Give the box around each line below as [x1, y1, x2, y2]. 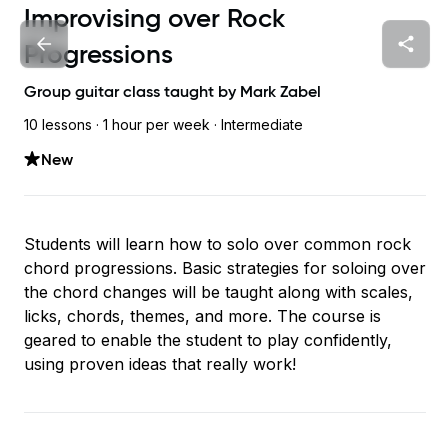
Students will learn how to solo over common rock [24, 234, 411, 254]
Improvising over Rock [24, 2, 285, 34]
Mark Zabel [240, 81, 321, 101]
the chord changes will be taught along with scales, [24, 282, 413, 302]
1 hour [103, 116, 142, 133]
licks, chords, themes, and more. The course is [24, 306, 381, 326]
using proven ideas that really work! [24, 354, 296, 374]
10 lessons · [24, 116, 103, 133]
